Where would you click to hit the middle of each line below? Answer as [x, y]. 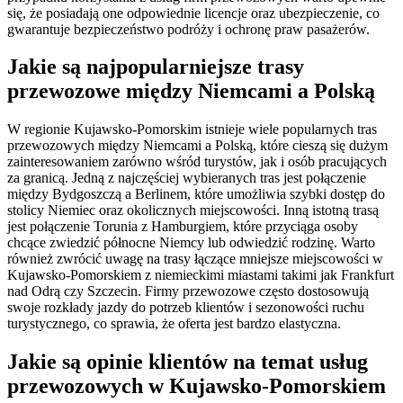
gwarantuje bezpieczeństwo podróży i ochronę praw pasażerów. [188, 29]
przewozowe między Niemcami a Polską [191, 91]
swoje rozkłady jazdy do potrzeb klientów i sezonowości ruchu [186, 308]
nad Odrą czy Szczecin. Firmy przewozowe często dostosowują [188, 291]
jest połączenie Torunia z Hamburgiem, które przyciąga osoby [183, 227]
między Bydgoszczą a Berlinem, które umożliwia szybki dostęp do [196, 194]
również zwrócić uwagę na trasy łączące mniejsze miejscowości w [195, 259]
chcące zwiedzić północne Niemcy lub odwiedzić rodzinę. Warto [191, 243]
